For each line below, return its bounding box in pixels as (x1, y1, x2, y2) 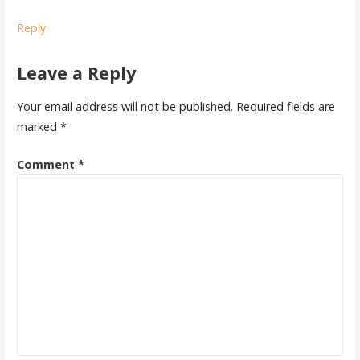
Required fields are (235, 99, 335, 115)
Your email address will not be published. (16, 99, 233, 115)
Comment (16, 156, 78, 172)
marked (16, 119, 60, 135)
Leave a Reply (16, 60, 136, 84)
